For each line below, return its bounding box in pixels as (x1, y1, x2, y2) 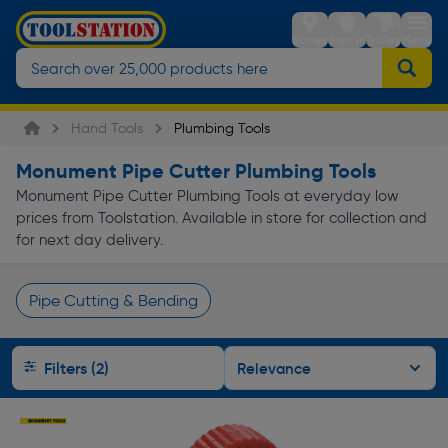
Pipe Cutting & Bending (29, 291, 198, 310)
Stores (292, 32, 328, 47)
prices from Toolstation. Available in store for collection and (16, 209, 427, 227)
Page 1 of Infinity (11, 318, 145, 340)
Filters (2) (91, 357, 109, 378)
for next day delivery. (16, 231, 163, 249)
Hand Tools (71, 120, 143, 137)
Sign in (328, 32, 366, 47)
